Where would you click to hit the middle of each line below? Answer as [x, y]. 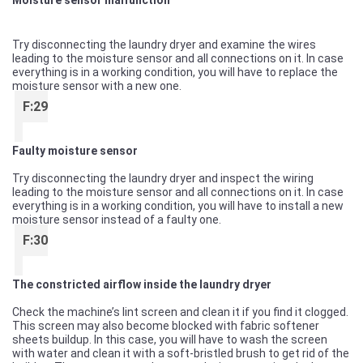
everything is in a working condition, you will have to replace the [175, 72]
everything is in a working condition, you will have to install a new [178, 206]
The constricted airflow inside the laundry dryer [142, 284]
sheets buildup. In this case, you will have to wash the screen [170, 340]
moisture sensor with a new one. [97, 86]
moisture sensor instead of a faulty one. [117, 220]
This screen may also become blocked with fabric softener [166, 326]
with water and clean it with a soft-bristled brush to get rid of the [181, 353]
